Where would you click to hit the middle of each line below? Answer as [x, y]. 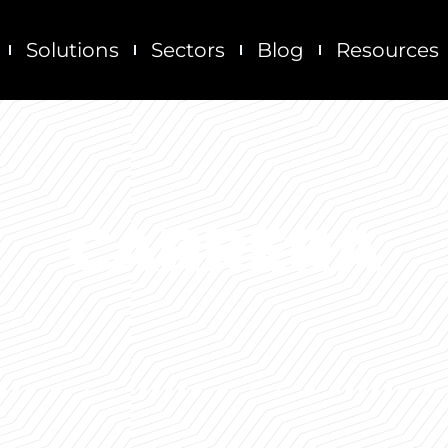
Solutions [73, 50]
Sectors [188, 50]
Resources [388, 50]
